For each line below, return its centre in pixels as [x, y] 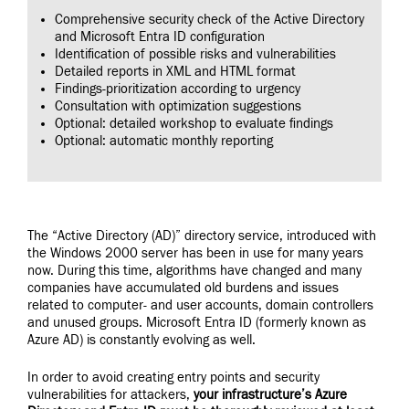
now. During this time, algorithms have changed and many [194, 270]
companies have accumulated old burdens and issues [183, 288]
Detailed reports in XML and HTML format [175, 71]
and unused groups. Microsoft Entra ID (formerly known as [197, 322]
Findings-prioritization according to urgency [178, 89]
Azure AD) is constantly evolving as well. [142, 340]
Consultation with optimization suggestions [178, 106]
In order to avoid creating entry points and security [173, 378]
